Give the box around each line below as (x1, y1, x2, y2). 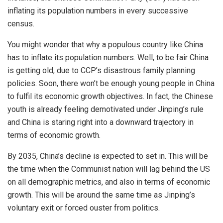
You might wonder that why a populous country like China (7, 40, 203, 50)
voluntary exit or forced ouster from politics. (7, 203, 162, 213)
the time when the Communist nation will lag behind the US (7, 164, 210, 174)
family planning (141, 66, 195, 76)
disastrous (104, 66, 141, 76)
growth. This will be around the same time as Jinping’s (7, 190, 195, 200)
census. (7, 19, 36, 29)
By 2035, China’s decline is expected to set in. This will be (7, 151, 208, 161)
